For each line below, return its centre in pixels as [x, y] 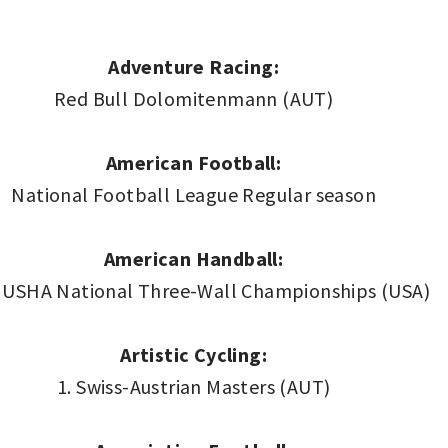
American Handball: [194, 258]
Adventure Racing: [194, 66]
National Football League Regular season [193, 194]
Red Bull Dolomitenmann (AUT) [194, 98]
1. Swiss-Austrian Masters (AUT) [193, 386]
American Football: [194, 162]
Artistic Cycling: [194, 354]
